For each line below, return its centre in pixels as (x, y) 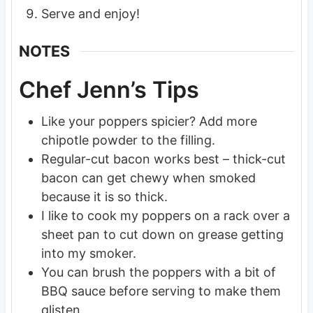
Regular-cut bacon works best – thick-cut (163, 159)
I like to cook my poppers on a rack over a (165, 215)
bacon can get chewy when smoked (148, 177)
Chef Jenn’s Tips (109, 89)
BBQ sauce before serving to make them (161, 291)
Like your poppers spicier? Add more (149, 121)
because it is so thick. (104, 196)
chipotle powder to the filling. (128, 140)
